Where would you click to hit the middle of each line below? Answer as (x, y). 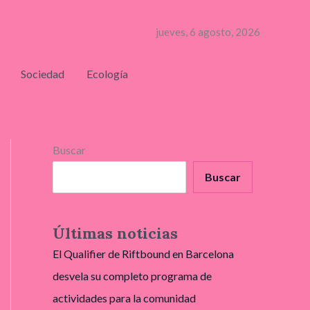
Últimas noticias (115, 234)
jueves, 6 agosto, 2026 (208, 32)
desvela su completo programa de (132, 276)
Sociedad (42, 74)
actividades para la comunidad (124, 298)
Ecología (107, 74)
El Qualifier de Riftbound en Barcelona (143, 254)
